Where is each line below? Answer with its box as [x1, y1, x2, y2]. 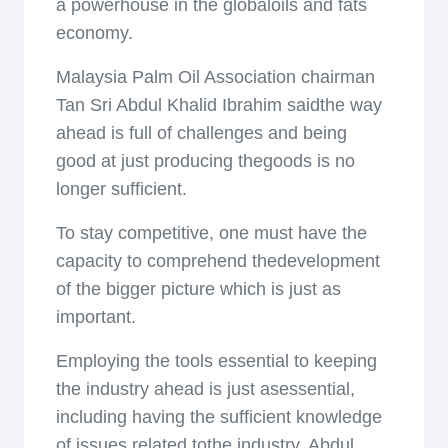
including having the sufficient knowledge [56, 407, 382, 427]
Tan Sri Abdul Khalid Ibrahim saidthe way [56, 95, 382, 115]
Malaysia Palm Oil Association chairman [56, 67, 375, 87]
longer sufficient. [56, 179, 187, 199]
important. [56, 307, 136, 327]
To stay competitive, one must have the [56, 223, 367, 243]
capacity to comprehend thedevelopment [56, 251, 380, 271]
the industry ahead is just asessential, [56, 379, 355, 399]
